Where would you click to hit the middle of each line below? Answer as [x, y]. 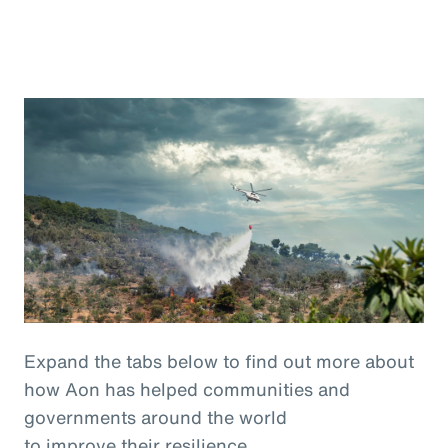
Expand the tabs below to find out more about [219, 361]
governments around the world [155, 417]
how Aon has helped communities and [187, 389]
